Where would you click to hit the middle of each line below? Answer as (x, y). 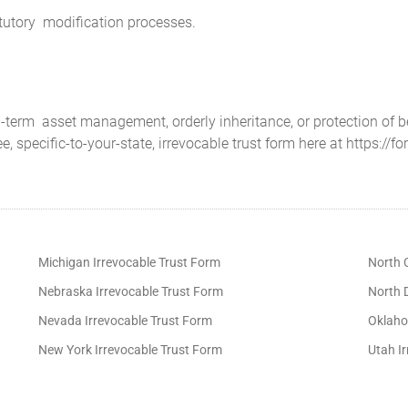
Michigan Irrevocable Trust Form (130, 263)
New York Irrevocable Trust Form (131, 350)
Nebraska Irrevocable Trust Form (131, 292)
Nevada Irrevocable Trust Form (126, 321)
